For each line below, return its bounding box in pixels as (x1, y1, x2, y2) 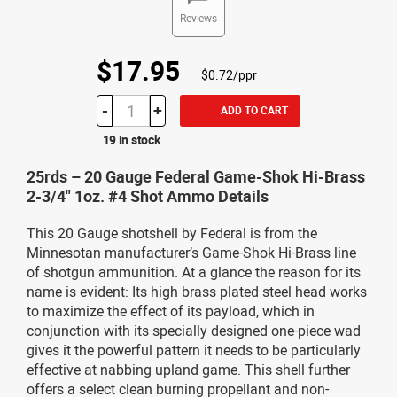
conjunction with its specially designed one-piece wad (27, 320, 361, 340)
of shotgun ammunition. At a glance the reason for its (27, 261, 361, 282)
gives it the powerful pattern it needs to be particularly (27, 339, 361, 360)
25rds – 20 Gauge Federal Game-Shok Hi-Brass (27, 165, 365, 187)
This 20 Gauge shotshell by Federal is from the (27, 222, 317, 243)
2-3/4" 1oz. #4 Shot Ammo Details (27, 184, 269, 206)
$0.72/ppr (201, 66, 257, 83)
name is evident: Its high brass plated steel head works (27, 281, 367, 301)
